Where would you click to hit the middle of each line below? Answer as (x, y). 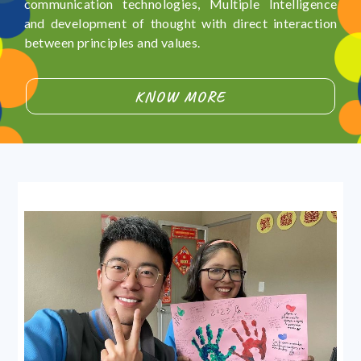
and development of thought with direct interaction (180, 23)
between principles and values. (112, 43)
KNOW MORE (180, 96)
